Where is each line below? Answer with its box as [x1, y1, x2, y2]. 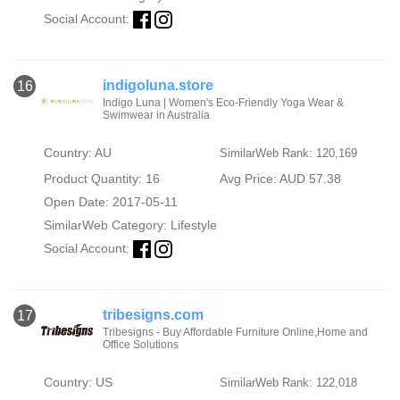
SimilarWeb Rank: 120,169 [219, 146, 357, 160]
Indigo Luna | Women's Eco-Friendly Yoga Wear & [103, 96, 344, 109]
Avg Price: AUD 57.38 [219, 171, 341, 186]
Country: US [43, 375, 112, 390]
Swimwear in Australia [103, 109, 210, 121]
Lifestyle [170, 218, 217, 232]
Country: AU [43, 146, 112, 160]
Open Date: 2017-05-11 [43, 195, 178, 209]
